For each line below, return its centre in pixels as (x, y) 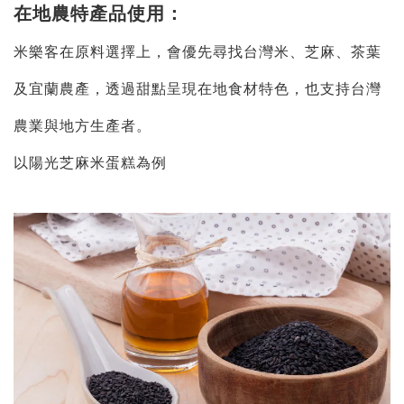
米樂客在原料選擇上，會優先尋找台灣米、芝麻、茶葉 (197, 51)
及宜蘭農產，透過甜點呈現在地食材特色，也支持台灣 (197, 88)
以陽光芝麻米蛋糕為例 (90, 162)
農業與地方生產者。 (83, 125)
